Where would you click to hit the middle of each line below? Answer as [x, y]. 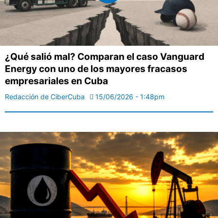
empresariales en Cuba [56, 81]
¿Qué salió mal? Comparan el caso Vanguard [105, 57]
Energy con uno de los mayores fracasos [96, 69]
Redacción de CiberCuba [45, 97]
